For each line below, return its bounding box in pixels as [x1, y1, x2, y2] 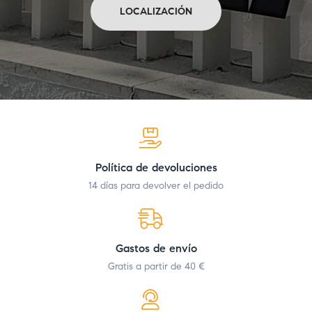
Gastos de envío [115, 242, 197, 256]
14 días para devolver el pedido [88, 180, 224, 192]
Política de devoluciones [95, 161, 217, 175]
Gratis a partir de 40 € [107, 260, 205, 273]
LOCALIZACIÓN [120, 5, 192, 17]
